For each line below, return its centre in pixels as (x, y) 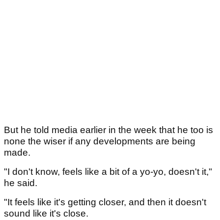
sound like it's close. (46, 214)
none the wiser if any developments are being (100, 141)
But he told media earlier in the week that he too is (109, 130)
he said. (22, 183)
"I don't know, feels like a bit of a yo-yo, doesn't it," (108, 172)
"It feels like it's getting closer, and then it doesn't (105, 202)
